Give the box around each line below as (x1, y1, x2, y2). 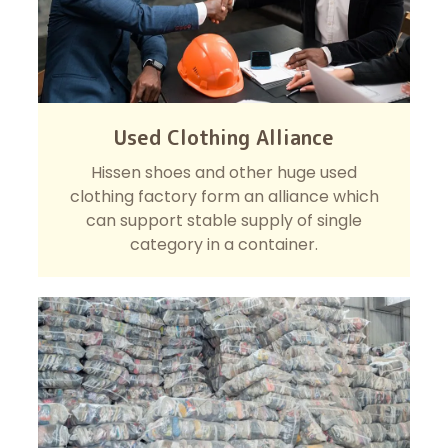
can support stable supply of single (86, 209, 362, 233)
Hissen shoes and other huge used (91, 161, 357, 185)
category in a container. (130, 233, 318, 257)
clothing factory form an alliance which (69, 185, 379, 209)
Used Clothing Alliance (114, 123, 334, 152)
